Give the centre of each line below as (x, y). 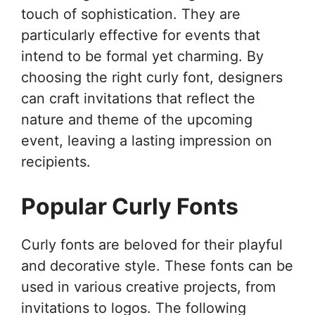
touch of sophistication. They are (131, 14)
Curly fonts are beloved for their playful (152, 244)
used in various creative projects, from (148, 287)
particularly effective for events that (141, 35)
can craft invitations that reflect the (138, 98)
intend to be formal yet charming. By (142, 56)
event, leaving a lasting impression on (147, 140)
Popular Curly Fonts (130, 206)
